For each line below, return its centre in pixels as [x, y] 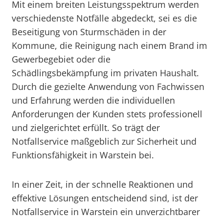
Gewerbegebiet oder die [61, 59]
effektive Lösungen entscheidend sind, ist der [105, 198]
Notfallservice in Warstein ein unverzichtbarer [106, 212]
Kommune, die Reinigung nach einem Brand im [109, 45]
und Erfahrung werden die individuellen [93, 100]
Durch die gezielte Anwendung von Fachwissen [108, 87]
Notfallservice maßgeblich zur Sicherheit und [104, 141]
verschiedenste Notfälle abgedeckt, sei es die [104, 18]
